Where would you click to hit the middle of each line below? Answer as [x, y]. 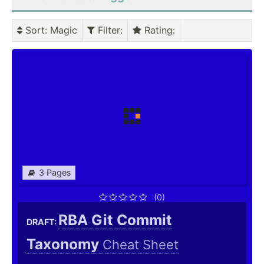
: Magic [61, 30]
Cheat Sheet [141, 245]
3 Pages [55, 173]
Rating [157, 30]
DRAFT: [42, 222]
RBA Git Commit [115, 220]
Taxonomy [65, 244]
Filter [108, 30]
